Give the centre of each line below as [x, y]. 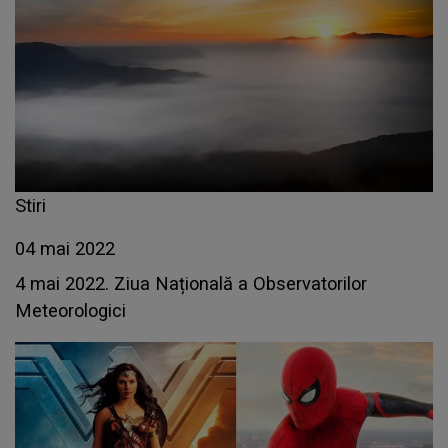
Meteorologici [70, 310]
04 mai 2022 [65, 248]
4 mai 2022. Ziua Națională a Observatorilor [191, 283]
